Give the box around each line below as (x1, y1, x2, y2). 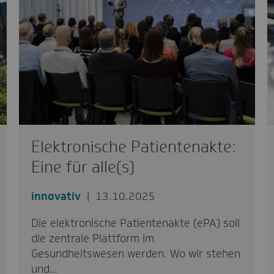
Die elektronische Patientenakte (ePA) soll (31, 216, 240, 231)
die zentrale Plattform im (31, 231, 154, 246)
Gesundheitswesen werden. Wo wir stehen (31, 246, 240, 261)
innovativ (31, 189, 81, 204)
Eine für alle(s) (31, 157, 135, 177)
